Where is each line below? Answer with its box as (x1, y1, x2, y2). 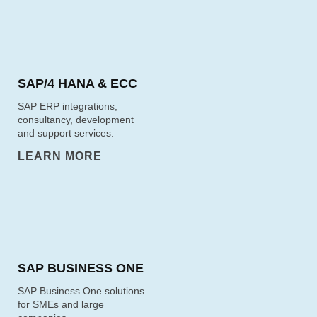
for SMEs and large (18, 299, 104, 310)
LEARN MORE (18, 150, 102, 162)
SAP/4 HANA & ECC (18, 76, 137, 91)
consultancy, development (18, 114, 134, 125)
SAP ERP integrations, (18, 100, 117, 112)
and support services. (18, 127, 114, 139)
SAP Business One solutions (18, 285, 144, 296)
